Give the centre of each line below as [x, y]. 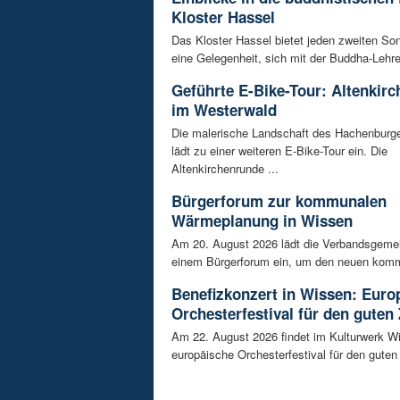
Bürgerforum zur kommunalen [279, 201]
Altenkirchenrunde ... [225, 169]
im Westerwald [224, 110]
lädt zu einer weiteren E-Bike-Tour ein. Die [279, 151]
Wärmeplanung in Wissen [262, 221]
